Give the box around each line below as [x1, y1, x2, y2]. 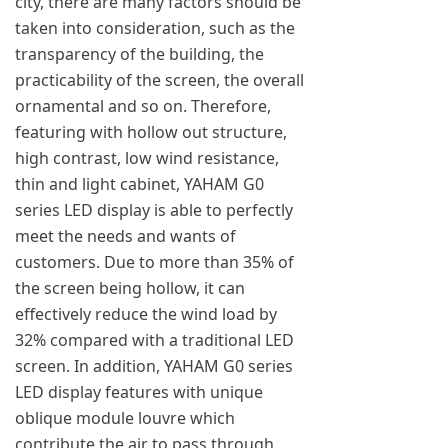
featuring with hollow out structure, [15, 121, 287, 143]
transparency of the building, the [15, 43, 264, 65]
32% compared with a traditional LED [15, 329, 294, 351]
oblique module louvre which [15, 407, 235, 429]
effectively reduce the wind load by [15, 303, 277, 325]
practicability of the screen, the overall [15, 69, 304, 91]
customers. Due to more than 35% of [15, 251, 294, 273]
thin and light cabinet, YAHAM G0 [15, 173, 264, 195]
